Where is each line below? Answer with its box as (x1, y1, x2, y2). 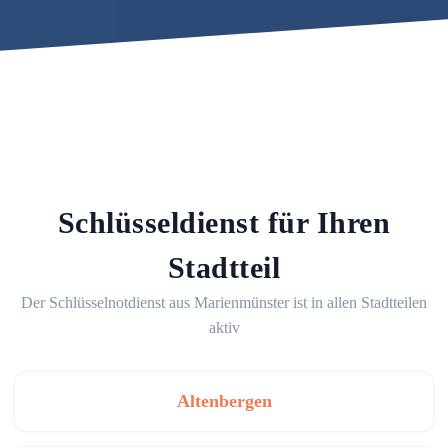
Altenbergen (176, 391, 272, 412)
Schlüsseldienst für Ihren (57, 206, 391, 240)
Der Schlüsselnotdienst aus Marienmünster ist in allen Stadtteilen (21, 294, 427, 312)
